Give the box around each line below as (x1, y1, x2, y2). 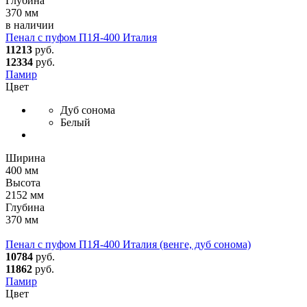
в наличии (5, 19, 54, 31)
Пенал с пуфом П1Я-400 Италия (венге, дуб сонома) (5, 238, 251, 250)
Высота (5, 176, 40, 188)
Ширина (5, 151, 45, 164)
